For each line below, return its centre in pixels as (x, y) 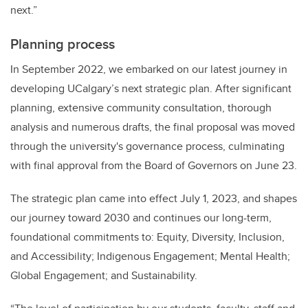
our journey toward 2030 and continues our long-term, (141, 218)
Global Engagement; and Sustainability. (104, 276)
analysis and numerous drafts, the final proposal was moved (153, 127)
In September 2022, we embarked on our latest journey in (149, 69)
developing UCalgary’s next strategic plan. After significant (151, 89)
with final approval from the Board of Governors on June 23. (154, 166)
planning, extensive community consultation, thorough (141, 108)
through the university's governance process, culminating (147, 146)
